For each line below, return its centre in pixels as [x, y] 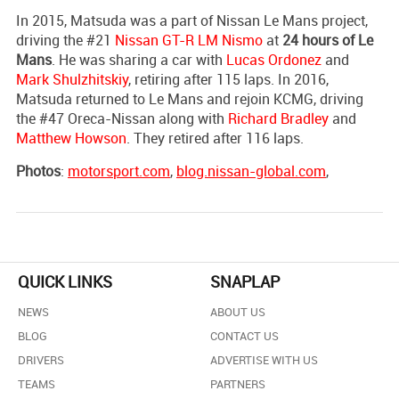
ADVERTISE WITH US [264, 359]
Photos [38, 171]
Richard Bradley [278, 118]
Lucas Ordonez [274, 59]
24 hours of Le [328, 40]
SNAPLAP [245, 281]
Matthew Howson [71, 138]
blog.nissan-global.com [251, 171]
